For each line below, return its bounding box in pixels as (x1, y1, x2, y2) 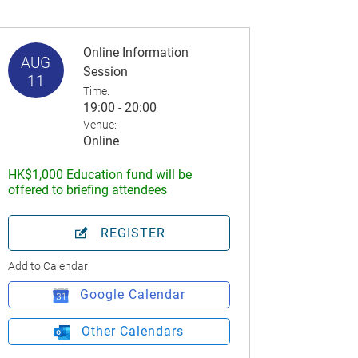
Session (82, 63, 128, 79)
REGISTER (101, 225, 166, 241)
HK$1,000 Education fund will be (7, 166, 192, 182)
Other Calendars (81, 324, 184, 340)
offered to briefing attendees (7, 181, 167, 197)
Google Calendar (79, 286, 185, 302)
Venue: (82, 117, 117, 131)
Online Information (82, 44, 189, 60)
